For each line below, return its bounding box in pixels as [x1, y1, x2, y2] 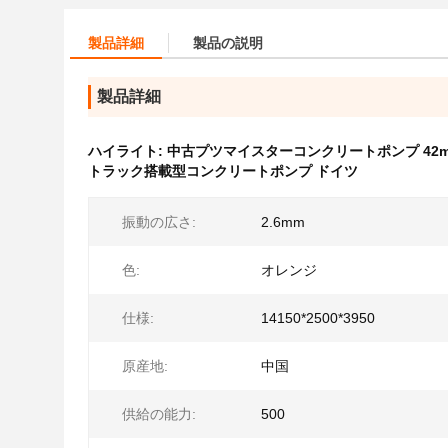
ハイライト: [88, 143, 167, 159]
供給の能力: [122, 406, 196, 422]
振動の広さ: [122, 214, 196, 230]
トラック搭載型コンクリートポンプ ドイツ [88, 163, 358, 179]
